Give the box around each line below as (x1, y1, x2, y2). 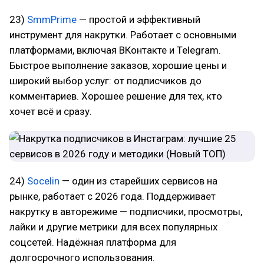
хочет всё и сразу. (9, 105, 92, 117)
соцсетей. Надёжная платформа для (9, 236, 176, 248)
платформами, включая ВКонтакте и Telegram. (9, 44, 221, 56)
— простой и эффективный (77, 14, 200, 25)
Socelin (27, 175, 60, 187)
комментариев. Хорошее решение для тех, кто (9, 90, 222, 102)
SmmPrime (27, 14, 77, 25)
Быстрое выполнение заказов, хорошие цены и (9, 60, 227, 71)
